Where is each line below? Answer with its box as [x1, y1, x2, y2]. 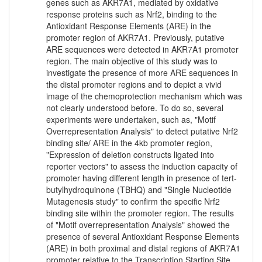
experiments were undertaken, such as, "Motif [46, 113, 216, 126]
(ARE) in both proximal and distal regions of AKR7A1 [46, 242, 240, 254]
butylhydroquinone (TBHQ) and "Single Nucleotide [46, 184, 232, 196]
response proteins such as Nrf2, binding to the [46, 8, 217, 20]
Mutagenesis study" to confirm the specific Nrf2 [46, 195, 220, 208]
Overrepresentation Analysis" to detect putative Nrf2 [46, 125, 238, 137]
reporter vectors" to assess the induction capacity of [46, 160, 237, 173]
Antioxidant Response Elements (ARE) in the [46, 20, 211, 32]
